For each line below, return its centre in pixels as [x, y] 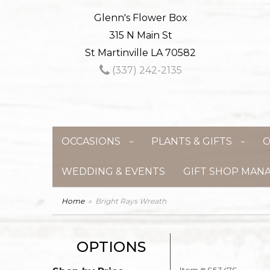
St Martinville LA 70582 [141, 53]
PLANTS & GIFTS [192, 141]
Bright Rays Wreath [131, 201]
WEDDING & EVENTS [113, 171]
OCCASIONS [91, 141]
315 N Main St [140, 35]
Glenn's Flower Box [140, 18]
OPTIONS [111, 247]
